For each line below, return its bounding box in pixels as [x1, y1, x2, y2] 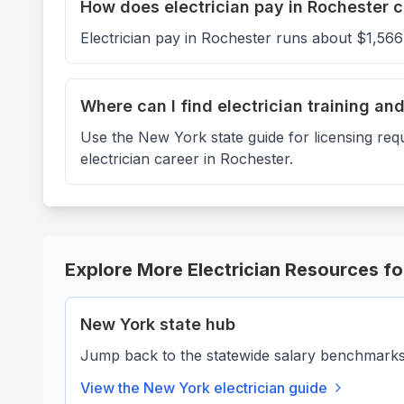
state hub [155, 315, 235, 334]
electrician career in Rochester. [80, 150, 293, 168]
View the [80, 379, 143, 397]
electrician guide [210, 379, 327, 397]
